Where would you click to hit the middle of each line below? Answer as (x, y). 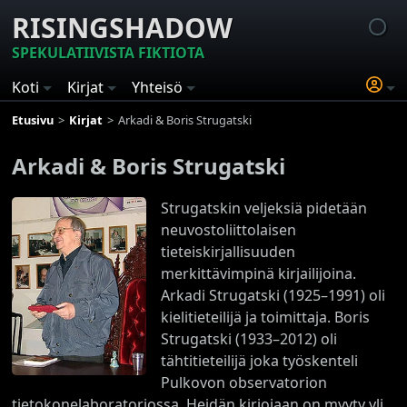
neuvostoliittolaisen (228, 229)
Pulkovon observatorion (243, 382)
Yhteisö (158, 87)
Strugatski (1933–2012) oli (248, 338)
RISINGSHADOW (123, 28)
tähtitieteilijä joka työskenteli (259, 360)
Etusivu (33, 119)
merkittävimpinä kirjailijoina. (258, 273)
